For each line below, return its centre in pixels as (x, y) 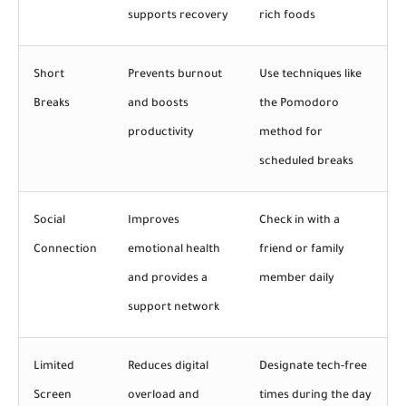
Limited (54, 367)
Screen (53, 396)
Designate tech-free (313, 367)
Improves (154, 221)
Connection (65, 250)
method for (291, 133)
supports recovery (178, 16)
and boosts (158, 104)
